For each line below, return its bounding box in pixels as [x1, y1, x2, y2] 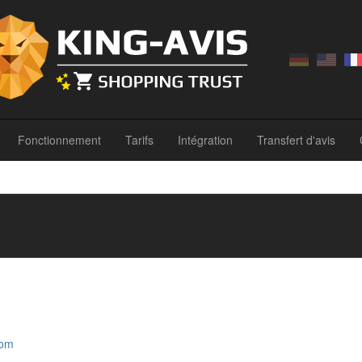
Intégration [178, 132, 233, 148]
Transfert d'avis [257, 132, 335, 148]
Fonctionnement [18, 132, 101, 148]
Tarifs [125, 132, 154, 148]
